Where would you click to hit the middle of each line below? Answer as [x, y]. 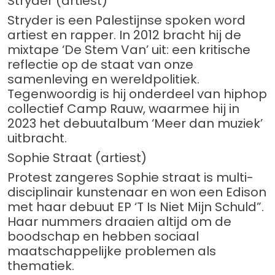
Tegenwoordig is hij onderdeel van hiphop [137, 94]
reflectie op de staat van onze [100, 65]
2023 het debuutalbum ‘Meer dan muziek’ [135, 124]
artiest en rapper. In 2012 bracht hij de [124, 35]
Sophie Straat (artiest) [77, 158]
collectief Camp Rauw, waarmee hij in [123, 109]
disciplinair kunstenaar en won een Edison [137, 192]
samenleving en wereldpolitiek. [103, 79]
